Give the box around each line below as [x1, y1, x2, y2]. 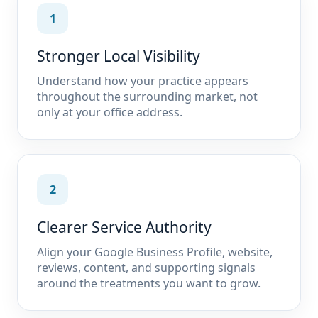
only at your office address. [37, 104, 182, 120]
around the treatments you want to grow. [37, 275, 261, 291]
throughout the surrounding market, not [37, 89, 258, 104]
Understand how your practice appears [37, 73, 248, 89]
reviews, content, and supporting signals [37, 260, 256, 275]
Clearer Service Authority [37, 217, 212, 237]
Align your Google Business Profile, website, [37, 244, 273, 260]
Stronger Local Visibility [37, 46, 200, 66]
